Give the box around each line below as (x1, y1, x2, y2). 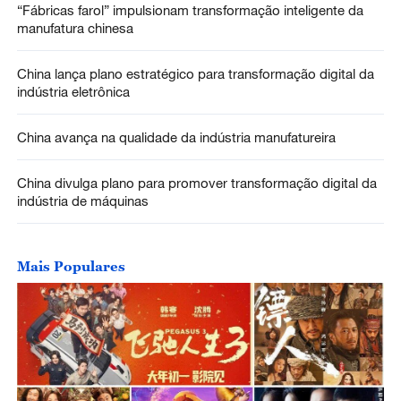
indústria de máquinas (16, 192, 149, 209)
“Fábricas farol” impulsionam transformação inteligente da (16, 2, 363, 19)
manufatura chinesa (16, 20, 133, 37)
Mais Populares (16, 257, 125, 274)
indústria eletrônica (16, 83, 130, 100)
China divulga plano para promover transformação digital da (16, 174, 377, 191)
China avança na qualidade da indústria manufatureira (16, 128, 336, 145)
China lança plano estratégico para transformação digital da (16, 65, 374, 82)
